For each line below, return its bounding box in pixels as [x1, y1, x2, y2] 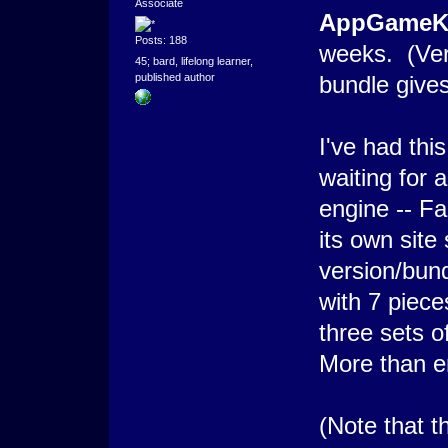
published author [134, 71, 215, 84]
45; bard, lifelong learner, [134, 55, 253, 68]
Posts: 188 [134, 34, 187, 47]
